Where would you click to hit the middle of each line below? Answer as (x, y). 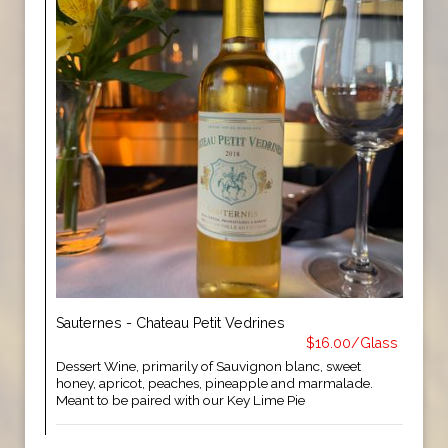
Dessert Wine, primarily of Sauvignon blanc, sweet (208, 366)
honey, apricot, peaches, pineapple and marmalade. (214, 383)
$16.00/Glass (352, 343)
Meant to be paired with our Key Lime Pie (180, 400)
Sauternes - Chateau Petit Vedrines (170, 323)
